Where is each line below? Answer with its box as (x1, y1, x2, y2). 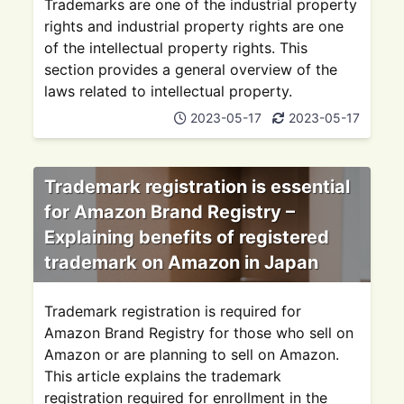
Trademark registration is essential (44, 176, 351, 197)
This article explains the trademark (44, 367, 282, 385)
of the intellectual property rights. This (44, 39, 308, 57)
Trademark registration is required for (44, 302, 302, 320)
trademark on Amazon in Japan (44, 252, 319, 273)
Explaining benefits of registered (44, 226, 330, 248)
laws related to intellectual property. (44, 82, 293, 100)
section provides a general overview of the (44, 60, 338, 78)
